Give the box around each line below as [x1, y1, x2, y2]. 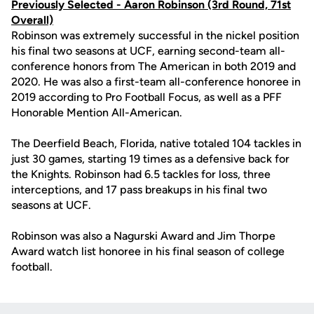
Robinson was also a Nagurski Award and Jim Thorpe [11, 229, 275, 243]
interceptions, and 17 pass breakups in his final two [11, 183, 267, 196]
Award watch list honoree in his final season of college [11, 245, 285, 258]
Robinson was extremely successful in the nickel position [11, 29, 299, 42]
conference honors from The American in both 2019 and [11, 60, 296, 73]
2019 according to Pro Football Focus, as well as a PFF [11, 90, 282, 104]
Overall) [11, 13, 53, 27]
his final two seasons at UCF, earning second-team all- [11, 44, 285, 57]
